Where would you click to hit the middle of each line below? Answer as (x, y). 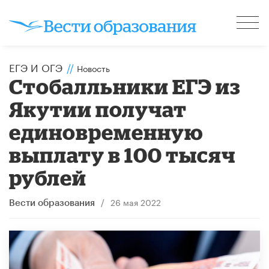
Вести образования (52, 203)
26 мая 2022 (135, 201)
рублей (48, 177)
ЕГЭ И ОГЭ (36, 66)
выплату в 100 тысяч (122, 154)
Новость (93, 68)
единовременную (106, 131)
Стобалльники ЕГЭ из (125, 86)
